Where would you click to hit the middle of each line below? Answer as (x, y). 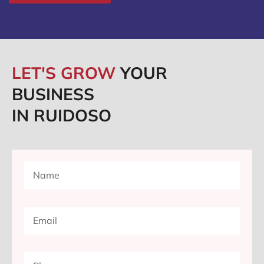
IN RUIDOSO (62, 115)
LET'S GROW (66, 73)
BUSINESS (53, 94)
